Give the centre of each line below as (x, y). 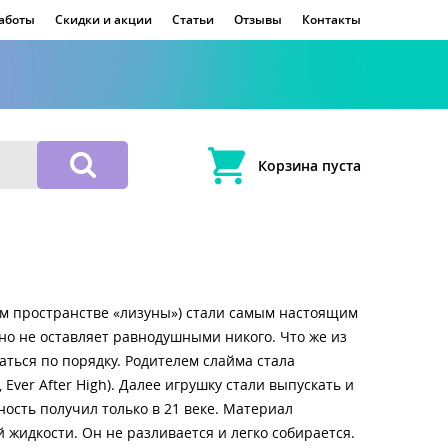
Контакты (331, 20)
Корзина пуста (309, 166)
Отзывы (258, 20)
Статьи (193, 20)
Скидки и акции (103, 20)
